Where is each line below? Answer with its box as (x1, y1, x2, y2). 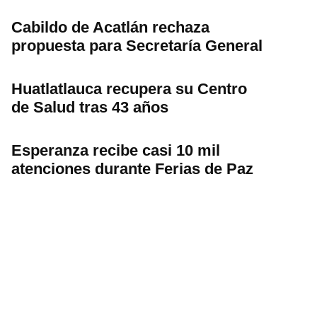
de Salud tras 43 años (11, 98, 168, 116)
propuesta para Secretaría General (11, 36, 263, 54)
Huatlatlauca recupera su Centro (11, 79, 247, 98)
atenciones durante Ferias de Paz (11, 159, 253, 178)
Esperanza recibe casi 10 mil (11, 141, 220, 159)
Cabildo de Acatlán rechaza (11, 18, 209, 36)
